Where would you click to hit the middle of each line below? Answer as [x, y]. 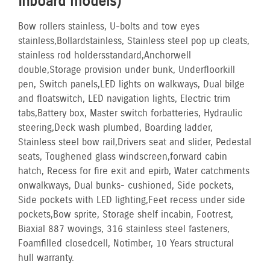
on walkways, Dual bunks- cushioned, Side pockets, [126, 186]
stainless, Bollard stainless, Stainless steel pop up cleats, [134, 41]
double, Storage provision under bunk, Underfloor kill [127, 70]
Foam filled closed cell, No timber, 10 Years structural [126, 243]
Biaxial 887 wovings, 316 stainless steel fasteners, [124, 229]
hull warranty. [46, 258]
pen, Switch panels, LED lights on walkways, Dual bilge [131, 84]
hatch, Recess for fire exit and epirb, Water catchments [134, 171]
